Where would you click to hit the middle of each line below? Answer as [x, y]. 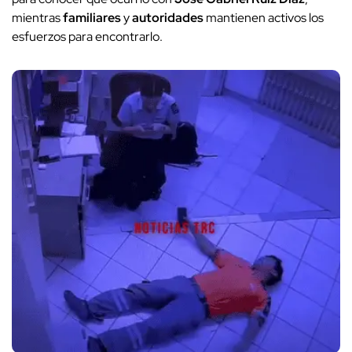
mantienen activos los [264, 18]
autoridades [168, 18]
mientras [37, 18]
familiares [92, 18]
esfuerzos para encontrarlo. [87, 37]
